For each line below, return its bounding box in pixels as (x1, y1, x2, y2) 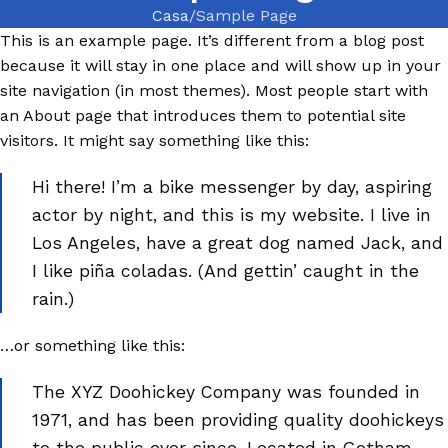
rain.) (32, 289, 74, 309)
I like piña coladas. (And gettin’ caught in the (32, 261, 419, 281)
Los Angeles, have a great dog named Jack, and (32, 233, 443, 253)
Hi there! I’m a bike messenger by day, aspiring (32, 177, 432, 197)
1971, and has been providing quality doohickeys (32, 410, 444, 430)
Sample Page (195, 6, 297, 25)
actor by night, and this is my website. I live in (32, 205, 431, 225)
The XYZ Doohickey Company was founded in (32, 382, 420, 402)
